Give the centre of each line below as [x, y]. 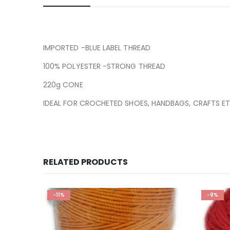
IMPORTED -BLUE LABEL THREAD [97, 48]
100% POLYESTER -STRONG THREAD [104, 66]
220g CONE [63, 85]
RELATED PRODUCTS [85, 162]
